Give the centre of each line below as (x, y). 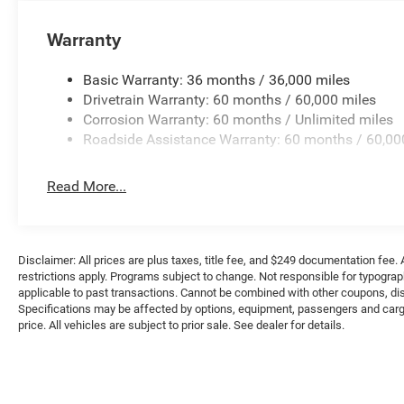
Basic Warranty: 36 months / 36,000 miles (217, 80)
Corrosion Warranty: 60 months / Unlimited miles (239, 120)
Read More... (87, 187)
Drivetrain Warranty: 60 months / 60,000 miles (230, 100)
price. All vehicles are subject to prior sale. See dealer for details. (181, 326)
